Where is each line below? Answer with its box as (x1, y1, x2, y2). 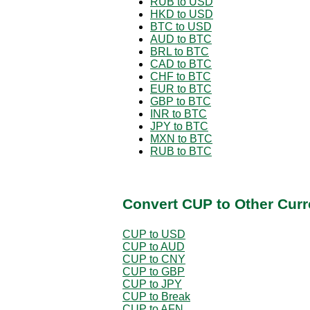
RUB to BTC (150, 145, 212, 157)
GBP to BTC (150, 95, 211, 107)
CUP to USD (122, 228, 185, 240)
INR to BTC (150, 107, 207, 120)
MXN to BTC (150, 132, 212, 145)
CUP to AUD (122, 240, 185, 253)
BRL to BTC (150, 45, 209, 57)
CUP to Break (122, 290, 190, 302)
